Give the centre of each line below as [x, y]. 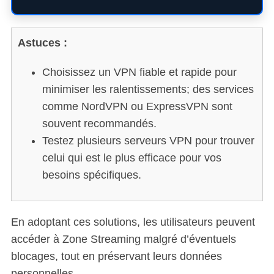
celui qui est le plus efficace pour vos [131, 158]
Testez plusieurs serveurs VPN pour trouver [148, 141]
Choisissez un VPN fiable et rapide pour [139, 72]
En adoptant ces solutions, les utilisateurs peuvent [133, 222]
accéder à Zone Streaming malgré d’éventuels [123, 239]
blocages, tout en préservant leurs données [116, 256]
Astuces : [42, 43]
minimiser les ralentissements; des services [148, 89]
